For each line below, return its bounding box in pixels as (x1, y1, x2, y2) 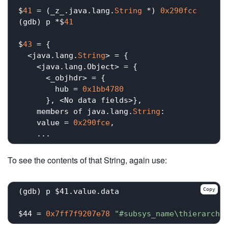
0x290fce (73, 118, 110, 128)
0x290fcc (160, 6, 197, 16)
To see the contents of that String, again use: (8, 154, 167, 166)
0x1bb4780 (82, 84, 124, 94)
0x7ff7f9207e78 (46, 209, 110, 219)
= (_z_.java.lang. (32, 6, 115, 16)
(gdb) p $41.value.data (18, 187, 119, 196)
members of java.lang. (18, 107, 133, 117)
